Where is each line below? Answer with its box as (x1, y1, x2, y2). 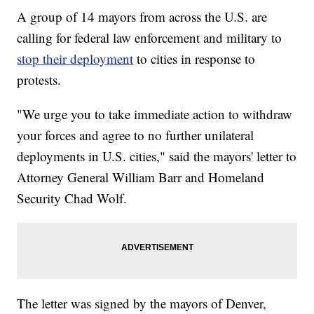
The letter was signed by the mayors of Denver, (17, 294, 267, 313)
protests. (17, 71, 62, 89)
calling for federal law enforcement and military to (17, 29, 282, 47)
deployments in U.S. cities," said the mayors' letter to (17, 147, 297, 165)
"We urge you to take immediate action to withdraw (17, 105, 293, 123)
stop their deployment (17, 50, 134, 68)
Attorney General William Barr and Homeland (17, 168, 265, 186)
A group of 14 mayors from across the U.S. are (17, 8, 268, 26)
